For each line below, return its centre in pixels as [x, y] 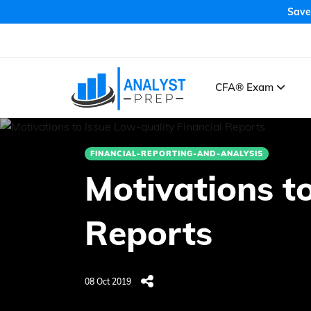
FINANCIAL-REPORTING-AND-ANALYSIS [177, 153]
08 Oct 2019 [108, 281]
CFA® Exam [246, 87]
